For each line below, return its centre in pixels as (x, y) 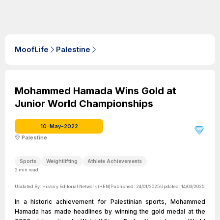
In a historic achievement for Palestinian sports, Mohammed (110, 202)
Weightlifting (62, 161)
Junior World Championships (84, 104)
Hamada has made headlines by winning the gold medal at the (110, 211)
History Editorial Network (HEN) (76, 186)
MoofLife (32, 49)
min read (28, 170)
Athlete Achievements (115, 161)
